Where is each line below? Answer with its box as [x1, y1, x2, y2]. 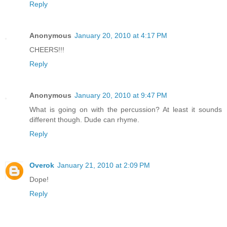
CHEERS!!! [29, 46, 64, 54]
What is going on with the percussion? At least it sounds [29, 105, 222, 114]
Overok [29, 161, 54, 170]
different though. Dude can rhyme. [29, 116, 139, 124]
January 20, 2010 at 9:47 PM [74, 91, 167, 100]
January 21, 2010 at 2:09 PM [57, 161, 150, 170]
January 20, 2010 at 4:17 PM [74, 31, 167, 40]
